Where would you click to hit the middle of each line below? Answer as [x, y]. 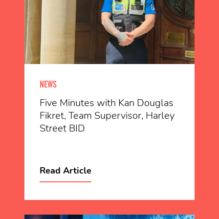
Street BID [62, 128]
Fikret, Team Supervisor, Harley [107, 116]
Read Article [66, 171]
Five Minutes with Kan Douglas [107, 103]
